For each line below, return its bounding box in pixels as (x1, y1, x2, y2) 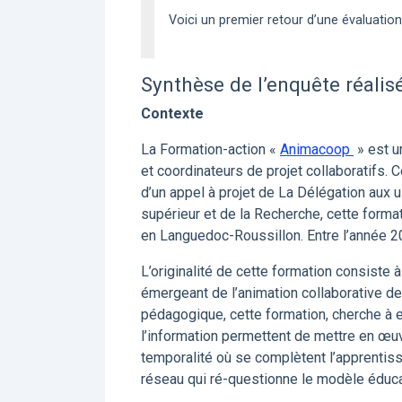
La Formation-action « (141, 141, 280, 158)
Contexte (141, 105, 204, 122)
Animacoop (280, 141, 354, 158)
